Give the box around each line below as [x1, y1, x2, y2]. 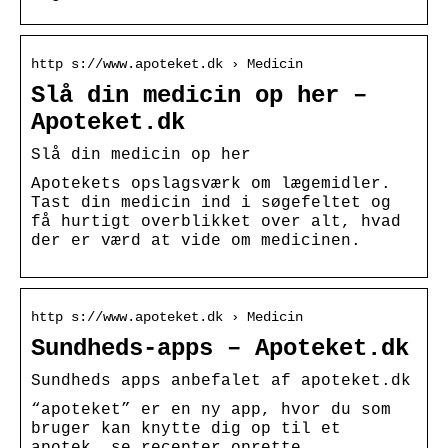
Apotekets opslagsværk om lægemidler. [31, 174, 391, 193]
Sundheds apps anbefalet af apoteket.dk [31, 371, 411, 390]
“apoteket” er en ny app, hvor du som [31, 400, 391, 419]
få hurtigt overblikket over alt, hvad [31, 212, 401, 231]
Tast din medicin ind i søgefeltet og [31, 193, 391, 212]
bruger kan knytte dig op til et [31, 419, 341, 438]
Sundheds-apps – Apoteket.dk [31, 334, 409, 362]
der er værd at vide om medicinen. [31, 231, 361, 250]
